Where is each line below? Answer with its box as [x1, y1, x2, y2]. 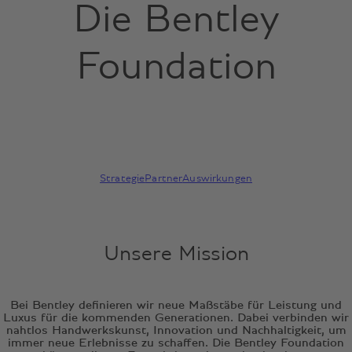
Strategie [100, 172, 145, 184]
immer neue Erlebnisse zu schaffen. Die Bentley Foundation [8, 336, 344, 350]
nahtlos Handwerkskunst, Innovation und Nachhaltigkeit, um [5, 324, 346, 337]
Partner [145, 172, 183, 184]
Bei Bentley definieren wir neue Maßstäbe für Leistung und [10, 299, 342, 312]
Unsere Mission [103, 243, 249, 266]
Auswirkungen [182, 172, 252, 184]
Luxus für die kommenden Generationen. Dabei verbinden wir [3, 311, 349, 324]
